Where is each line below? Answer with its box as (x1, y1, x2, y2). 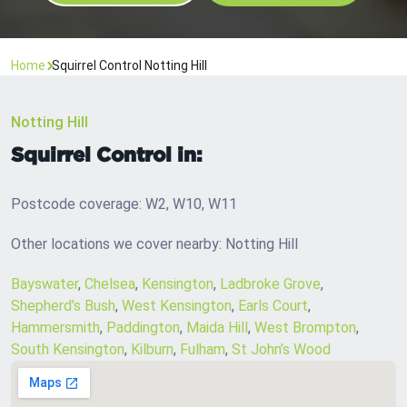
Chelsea (84, 275, 135, 293)
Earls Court (238, 297, 308, 315)
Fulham (180, 341, 225, 359)
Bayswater (11, 275, 78, 293)
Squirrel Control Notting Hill (52, 58, 207, 74)
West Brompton (254, 319, 356, 337)
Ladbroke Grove (220, 275, 321, 293)
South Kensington (11, 341, 124, 359)
